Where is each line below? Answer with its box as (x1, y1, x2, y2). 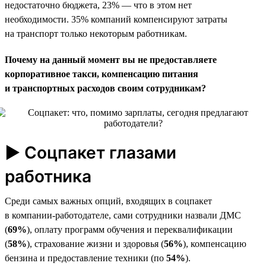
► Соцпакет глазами (5, 142, 176, 163)
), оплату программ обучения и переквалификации (27, 224, 233, 235)
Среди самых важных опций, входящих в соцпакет (5, 195, 212, 206)
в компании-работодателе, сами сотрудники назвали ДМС (5, 210, 241, 220)
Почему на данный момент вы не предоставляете (5, 54, 217, 65)
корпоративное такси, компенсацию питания (5, 68, 198, 79)
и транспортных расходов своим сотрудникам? (5, 83, 206, 93)
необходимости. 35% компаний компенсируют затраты (5, 14, 227, 24)
